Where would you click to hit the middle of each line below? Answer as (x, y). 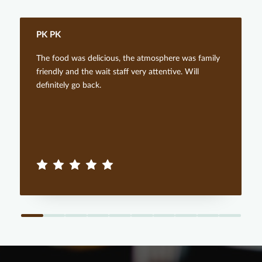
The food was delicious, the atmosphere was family (128, 58)
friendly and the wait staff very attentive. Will (117, 72)
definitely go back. (68, 85)
